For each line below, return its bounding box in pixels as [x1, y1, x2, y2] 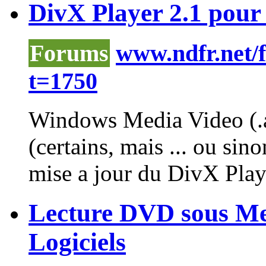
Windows [28, 106, 117, 132]
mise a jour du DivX [28, 160, 225, 186]
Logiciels [28, 227, 126, 256]
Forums [30, 40, 109, 66]
